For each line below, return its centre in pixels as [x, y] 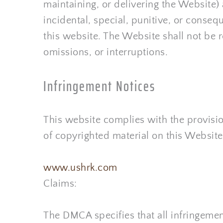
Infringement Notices [99, 86]
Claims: [60, 184]
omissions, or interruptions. [106, 52]
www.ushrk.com [80, 168]
